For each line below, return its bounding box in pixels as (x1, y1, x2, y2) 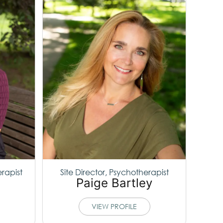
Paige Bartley (76, 175, 153, 190)
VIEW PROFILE (92, 201, 137, 211)
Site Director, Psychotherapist (60, 166, 169, 177)
